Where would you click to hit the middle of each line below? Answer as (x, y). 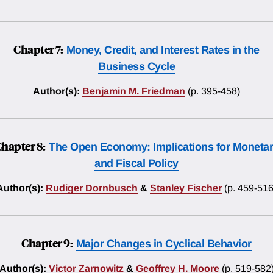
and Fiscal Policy (136, 164)
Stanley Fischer (186, 188)
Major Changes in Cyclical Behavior (164, 244)
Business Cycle (136, 67)
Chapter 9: (48, 243)
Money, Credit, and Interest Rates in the (163, 50)
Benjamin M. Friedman (134, 91)
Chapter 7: (39, 49)
